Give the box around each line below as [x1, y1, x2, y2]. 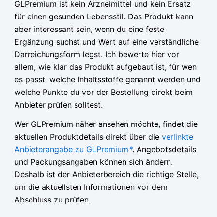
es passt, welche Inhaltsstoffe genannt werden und [15, 74, 201, 84]
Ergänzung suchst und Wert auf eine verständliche [15, 36, 199, 46]
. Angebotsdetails [132, 144, 196, 154]
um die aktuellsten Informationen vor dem [15, 182, 168, 192]
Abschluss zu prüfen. [15, 194, 91, 204]
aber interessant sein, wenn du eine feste [15, 24, 164, 34]
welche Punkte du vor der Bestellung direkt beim [15, 87, 193, 97]
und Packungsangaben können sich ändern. [15, 156, 173, 167]
